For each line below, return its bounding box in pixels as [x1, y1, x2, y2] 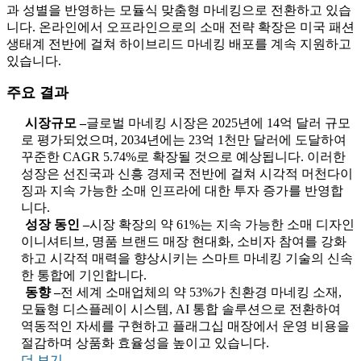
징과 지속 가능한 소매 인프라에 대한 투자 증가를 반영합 [21, 184, 343, 198]
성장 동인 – [25, 218, 89, 232]
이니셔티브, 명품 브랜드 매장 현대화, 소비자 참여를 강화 [21, 234, 346, 249]
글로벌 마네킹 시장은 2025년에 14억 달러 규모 [86, 116, 351, 131]
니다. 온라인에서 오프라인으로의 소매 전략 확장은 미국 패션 [6, 20, 355, 35]
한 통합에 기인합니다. [21, 268, 147, 283]
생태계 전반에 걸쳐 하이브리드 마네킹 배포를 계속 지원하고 [6, 37, 351, 52]
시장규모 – [25, 116, 86, 131]
